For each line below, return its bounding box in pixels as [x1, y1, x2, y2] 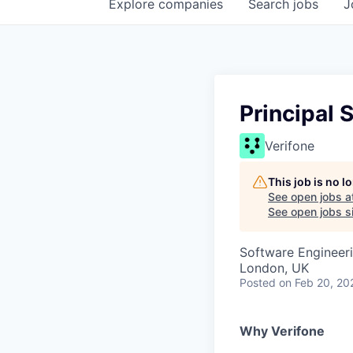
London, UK [240, 260, 309, 276]
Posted [240, 276, 276, 289]
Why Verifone [240, 323, 325, 339]
